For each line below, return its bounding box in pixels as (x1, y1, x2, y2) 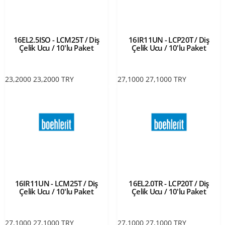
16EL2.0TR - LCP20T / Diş (129, 178, 209, 188)
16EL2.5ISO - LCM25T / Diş (13, 34, 99, 45)
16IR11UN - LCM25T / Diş (15, 178, 98, 188)
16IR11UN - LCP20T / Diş (129, 34, 209, 45)
